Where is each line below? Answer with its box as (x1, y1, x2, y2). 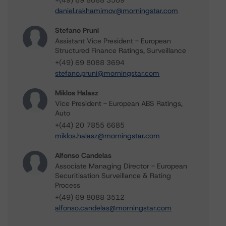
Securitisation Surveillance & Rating (55, 171, 172, 180)
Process (55, 181, 81, 190)
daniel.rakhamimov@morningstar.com (55, 6, 179, 15)
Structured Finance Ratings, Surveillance (55, 46, 187, 55)
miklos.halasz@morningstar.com (55, 131, 160, 140)
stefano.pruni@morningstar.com (55, 69, 160, 78)
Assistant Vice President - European (55, 36, 172, 45)
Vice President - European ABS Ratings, (55, 99, 183, 108)
